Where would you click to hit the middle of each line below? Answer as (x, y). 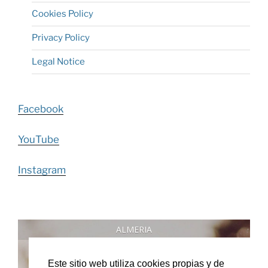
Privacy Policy (60, 38)
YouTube (39, 140)
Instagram (42, 170)
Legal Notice (58, 62)
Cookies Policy (62, 14)
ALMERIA (134, 230)
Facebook (41, 109)
